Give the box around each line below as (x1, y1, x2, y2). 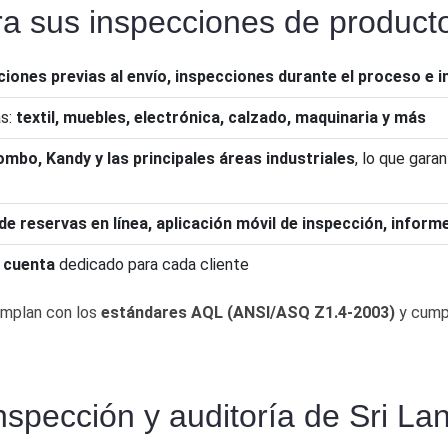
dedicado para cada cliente (55, 254, 249, 274)
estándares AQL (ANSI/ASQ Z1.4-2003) (101, 302, 395, 322)
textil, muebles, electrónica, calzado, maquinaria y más (16, 107, 426, 127)
